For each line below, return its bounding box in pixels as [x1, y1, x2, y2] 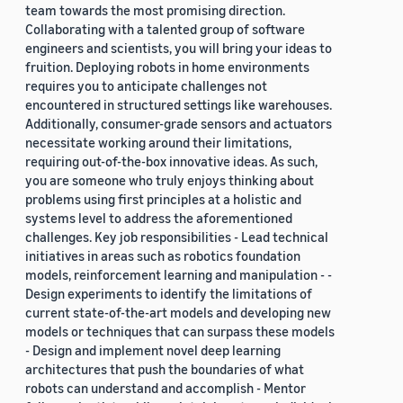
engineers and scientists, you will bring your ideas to [25, 40, 332, 57]
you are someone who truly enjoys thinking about [25, 172, 314, 189]
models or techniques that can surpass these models [25, 323, 335, 340]
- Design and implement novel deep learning [25, 342, 281, 359]
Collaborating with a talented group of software [25, 21, 305, 38]
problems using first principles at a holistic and [25, 191, 301, 208]
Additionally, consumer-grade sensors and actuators [25, 115, 332, 132]
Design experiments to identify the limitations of [25, 285, 312, 302]
